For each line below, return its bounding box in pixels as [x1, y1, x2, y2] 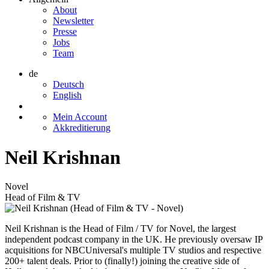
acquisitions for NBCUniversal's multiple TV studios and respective [5, 245, 261, 256]
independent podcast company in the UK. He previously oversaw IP [5, 234, 262, 245]
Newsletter [53, 16, 94, 26]
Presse [53, 26, 77, 37]
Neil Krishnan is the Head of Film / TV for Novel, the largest [5, 223, 236, 234]
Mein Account [53, 112, 107, 122]
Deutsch [53, 79, 84, 90]
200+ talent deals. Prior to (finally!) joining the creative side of [5, 256, 240, 267]
